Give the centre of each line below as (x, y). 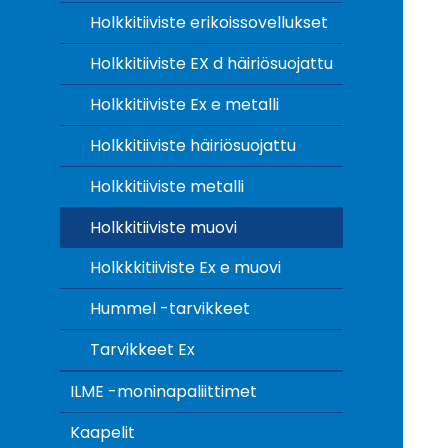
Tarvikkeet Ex (142, 349)
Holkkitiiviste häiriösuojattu (193, 145)
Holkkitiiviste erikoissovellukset (209, 22)
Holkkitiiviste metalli (167, 186)
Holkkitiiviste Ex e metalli (184, 104)
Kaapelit (102, 432)
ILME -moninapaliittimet (163, 391)
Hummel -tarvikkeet (170, 308)
